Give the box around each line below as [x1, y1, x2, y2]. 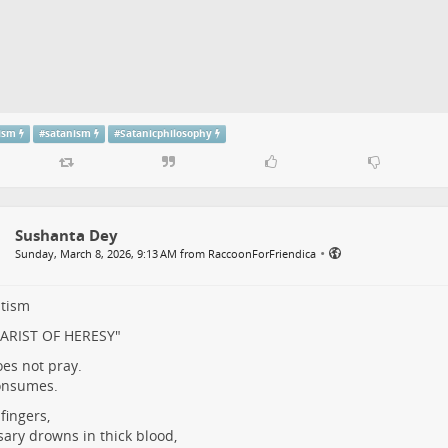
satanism [45, 127, 92, 140]
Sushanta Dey [14, 225, 118, 246]
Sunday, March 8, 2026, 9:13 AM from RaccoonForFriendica [14, 246, 316, 262]
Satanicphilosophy [119, 127, 212, 140]
